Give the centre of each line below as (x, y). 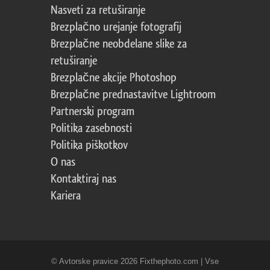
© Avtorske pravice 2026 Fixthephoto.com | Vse (135, 261)
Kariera (66, 196)
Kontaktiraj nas (83, 179)
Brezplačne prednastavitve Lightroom (133, 94)
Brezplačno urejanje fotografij (116, 27)
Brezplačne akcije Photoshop (114, 77)
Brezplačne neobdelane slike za (119, 44)
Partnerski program (93, 111)
